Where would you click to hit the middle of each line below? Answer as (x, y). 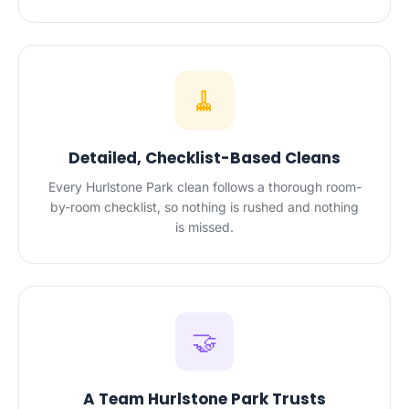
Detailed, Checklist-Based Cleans (204, 158)
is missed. (204, 227)
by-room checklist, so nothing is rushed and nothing (204, 207)
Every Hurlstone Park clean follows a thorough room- (204, 187)
